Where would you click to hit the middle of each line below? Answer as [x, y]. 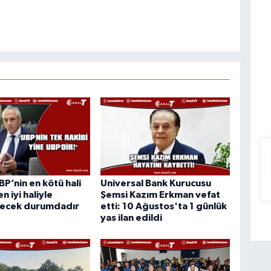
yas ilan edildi [132, 217]
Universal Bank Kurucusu [156, 183]
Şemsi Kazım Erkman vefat [161, 194]
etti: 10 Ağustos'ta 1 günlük [164, 206]
